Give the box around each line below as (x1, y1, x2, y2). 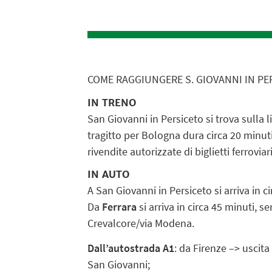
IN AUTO (87, 168, 129, 180)
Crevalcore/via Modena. (87, 216, 194, 230)
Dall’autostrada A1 (87, 240, 174, 255)
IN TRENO (87, 96, 136, 109)
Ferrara (101, 199, 137, 214)
